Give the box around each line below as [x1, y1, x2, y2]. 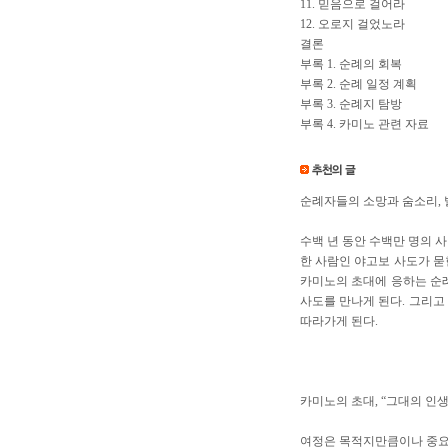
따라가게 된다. [299, 314, 378, 328]
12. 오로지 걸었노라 [299, 17, 405, 31]
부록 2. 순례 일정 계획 [299, 77, 417, 91]
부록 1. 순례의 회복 [299, 57, 402, 71]
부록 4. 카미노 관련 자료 [299, 117, 429, 131]
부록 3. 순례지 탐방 [299, 97, 402, 111]
